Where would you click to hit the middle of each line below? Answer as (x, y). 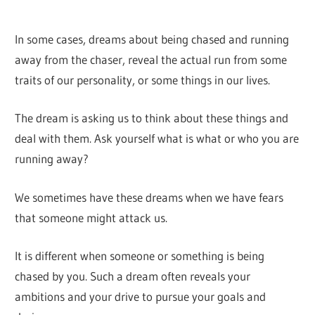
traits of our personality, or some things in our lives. (143, 79)
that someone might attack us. (91, 217)
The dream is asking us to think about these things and (152, 118)
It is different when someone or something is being (140, 256)
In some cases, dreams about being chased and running (152, 39)
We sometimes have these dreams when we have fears (149, 197)
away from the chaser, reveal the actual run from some (151, 59)
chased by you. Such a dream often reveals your (133, 276)
